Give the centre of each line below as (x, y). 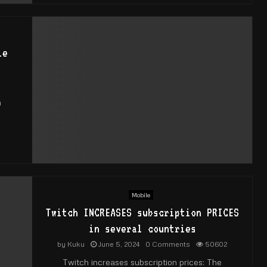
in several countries (142, 228)
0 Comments (168, 244)
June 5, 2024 (119, 244)
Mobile (141, 195)
